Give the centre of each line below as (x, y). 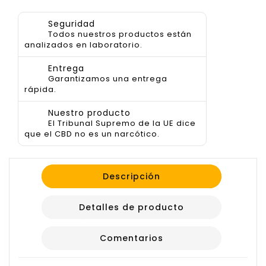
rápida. (40, 90)
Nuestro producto (89, 113)
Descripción (131, 177)
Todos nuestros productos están (120, 34)
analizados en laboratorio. (83, 45)
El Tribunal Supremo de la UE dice (122, 123)
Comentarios (131, 238)
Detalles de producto (131, 208)
